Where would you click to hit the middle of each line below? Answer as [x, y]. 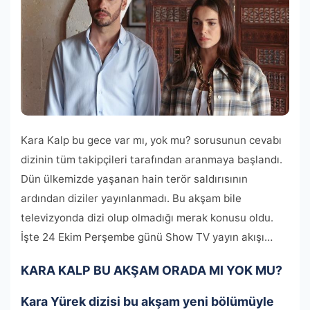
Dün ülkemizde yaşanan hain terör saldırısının [134, 179]
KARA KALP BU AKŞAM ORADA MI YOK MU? [152, 270]
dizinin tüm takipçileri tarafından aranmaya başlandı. [152, 159]
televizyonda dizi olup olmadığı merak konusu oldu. [147, 217]
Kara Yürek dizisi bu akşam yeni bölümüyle [147, 301]
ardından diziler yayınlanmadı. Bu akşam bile [131, 198]
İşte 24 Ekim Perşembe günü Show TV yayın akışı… [147, 237]
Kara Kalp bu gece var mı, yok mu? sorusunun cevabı [151, 140]
